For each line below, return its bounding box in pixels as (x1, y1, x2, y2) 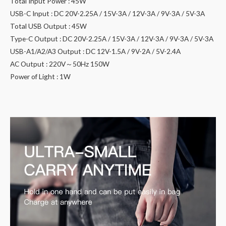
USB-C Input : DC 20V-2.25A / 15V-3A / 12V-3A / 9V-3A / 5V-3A (10, 9, 205, 18)
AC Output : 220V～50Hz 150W (10, 59, 109, 68)
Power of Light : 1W (10, 72, 71, 81)
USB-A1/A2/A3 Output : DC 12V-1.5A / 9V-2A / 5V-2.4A (10, 46, 181, 55)
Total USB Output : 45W (10, 21, 87, 30)
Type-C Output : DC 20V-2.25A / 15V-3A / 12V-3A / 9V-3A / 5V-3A (10, 34, 213, 43)
